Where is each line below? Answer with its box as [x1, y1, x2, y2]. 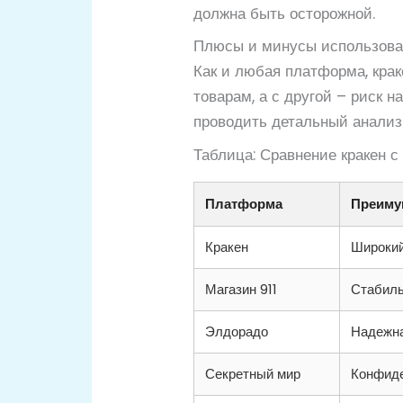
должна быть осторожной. [193, 2, 376, 24]
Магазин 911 [205, 279, 278, 299]
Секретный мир [205, 363, 301, 383]
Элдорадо [205, 321, 269, 341]
